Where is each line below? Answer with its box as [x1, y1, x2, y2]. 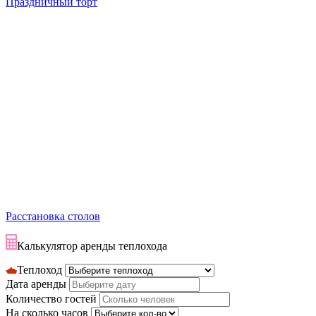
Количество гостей [6, 292, 97, 305]
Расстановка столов [6, 209, 100, 222]
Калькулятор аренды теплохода [17, 239, 167, 252]
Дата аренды [6, 277, 66, 290]
